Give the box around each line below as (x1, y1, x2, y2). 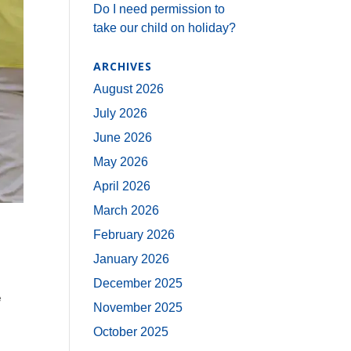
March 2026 (93, 204, 160, 217)
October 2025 (93, 325, 169, 338)
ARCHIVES (93, 59, 153, 74)
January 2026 (93, 252, 170, 266)
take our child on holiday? (93, 21, 237, 34)
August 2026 (93, 82, 165, 96)
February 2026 (93, 228, 175, 241)
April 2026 (93, 179, 151, 193)
